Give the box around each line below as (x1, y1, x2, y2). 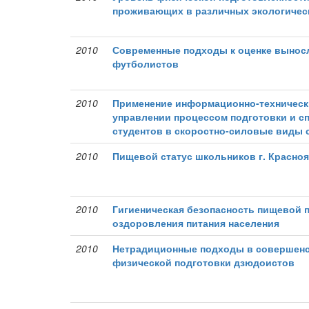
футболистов (112, 57, 179, 70)
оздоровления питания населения (112, 216, 280, 230)
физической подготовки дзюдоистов (112, 255, 295, 269)
